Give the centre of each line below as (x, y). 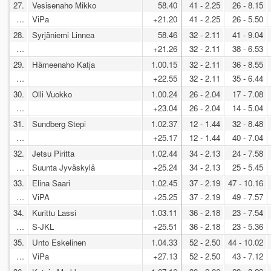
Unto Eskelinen (59, 242)
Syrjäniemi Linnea (63, 34)
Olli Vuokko (52, 94)
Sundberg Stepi (59, 123)
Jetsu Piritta (53, 153)
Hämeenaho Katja (64, 64)
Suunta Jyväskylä (66, 167)
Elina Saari (51, 183)
